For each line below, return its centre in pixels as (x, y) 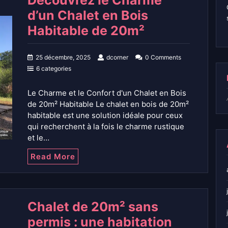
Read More (53, 157)
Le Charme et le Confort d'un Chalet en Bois (107, 93)
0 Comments (163, 58)
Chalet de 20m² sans (93, 207)
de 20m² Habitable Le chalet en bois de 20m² (108, 104)
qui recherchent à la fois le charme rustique (106, 127)
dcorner (117, 58)
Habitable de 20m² (86, 31)
